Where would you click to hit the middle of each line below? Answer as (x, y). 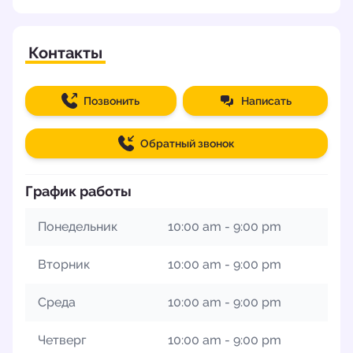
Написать (266, 101)
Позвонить (112, 101)
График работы (78, 191)
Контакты (65, 53)
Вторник (64, 264)
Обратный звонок (188, 143)
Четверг (62, 340)
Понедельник (78, 227)
